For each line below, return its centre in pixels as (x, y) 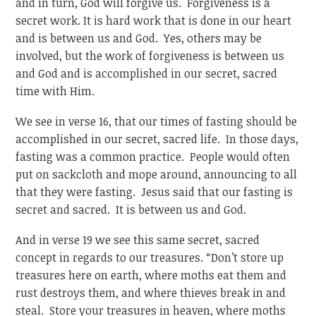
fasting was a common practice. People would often (153, 156)
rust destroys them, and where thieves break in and (151, 292)
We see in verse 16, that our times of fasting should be (157, 121)
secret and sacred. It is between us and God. (131, 209)
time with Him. (55, 91)
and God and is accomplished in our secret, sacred (147, 74)
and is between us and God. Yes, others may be (139, 38)
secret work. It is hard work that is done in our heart (154, 21)
